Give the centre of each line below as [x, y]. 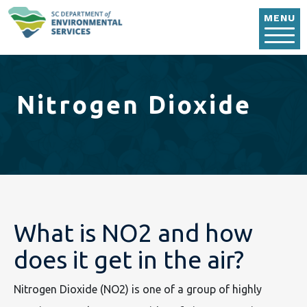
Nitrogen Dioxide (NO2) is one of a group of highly [138, 290]
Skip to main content [204, 10]
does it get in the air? [129, 260]
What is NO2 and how [133, 233]
